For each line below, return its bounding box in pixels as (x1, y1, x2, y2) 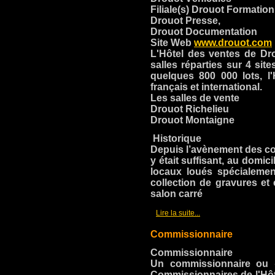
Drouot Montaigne (150, 115, 234, 125)
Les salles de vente (150, 93, 239, 103)
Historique (150, 133, 201, 144)
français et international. (150, 82, 262, 92)
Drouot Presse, (150, 15, 220, 26)
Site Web (150, 37, 194, 48)
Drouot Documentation (150, 26, 257, 37)
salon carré (150, 188, 203, 199)
